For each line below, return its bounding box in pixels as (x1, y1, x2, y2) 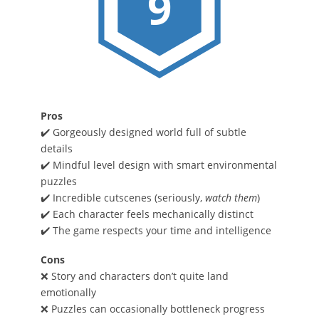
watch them (204, 190, 257, 204)
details (40, 141, 73, 155)
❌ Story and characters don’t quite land (40, 268, 229, 283)
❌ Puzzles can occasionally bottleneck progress (40, 301, 265, 315)
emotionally (40, 285, 96, 299)
